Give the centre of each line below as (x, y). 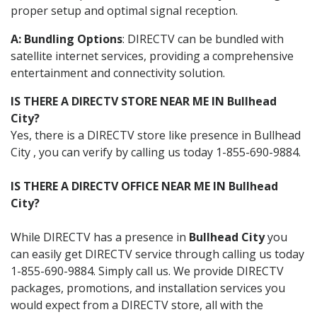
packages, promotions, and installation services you (148, 288)
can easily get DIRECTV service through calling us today (157, 254)
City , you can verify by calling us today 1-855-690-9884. (156, 152)
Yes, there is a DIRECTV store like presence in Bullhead (156, 135)
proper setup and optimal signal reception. (124, 10)
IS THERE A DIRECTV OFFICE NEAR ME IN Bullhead (144, 186)
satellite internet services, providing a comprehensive (152, 56)
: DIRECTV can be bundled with (203, 39)
